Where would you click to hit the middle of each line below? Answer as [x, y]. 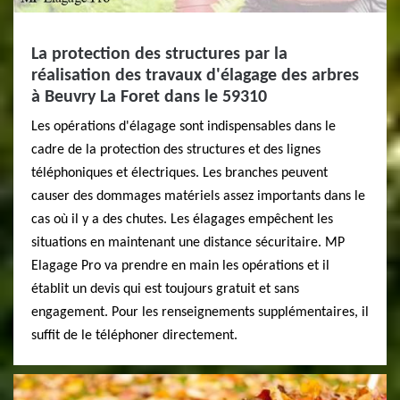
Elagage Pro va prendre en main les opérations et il [180, 266]
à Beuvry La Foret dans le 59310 [149, 97]
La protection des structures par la [159, 54]
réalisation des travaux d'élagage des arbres [195, 76]
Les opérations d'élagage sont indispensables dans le [183, 127]
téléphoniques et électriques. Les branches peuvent [179, 173]
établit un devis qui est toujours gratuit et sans [165, 289]
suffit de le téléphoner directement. [134, 336]
